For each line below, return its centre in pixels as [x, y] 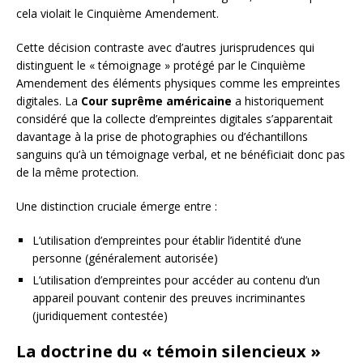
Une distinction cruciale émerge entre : [117, 207]
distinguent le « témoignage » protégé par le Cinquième [161, 66]
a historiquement [278, 101]
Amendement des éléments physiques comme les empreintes [178, 83]
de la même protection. [77, 173]
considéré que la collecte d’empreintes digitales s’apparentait [175, 119]
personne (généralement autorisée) [125, 258]
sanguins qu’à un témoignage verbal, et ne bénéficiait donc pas [181, 155]
